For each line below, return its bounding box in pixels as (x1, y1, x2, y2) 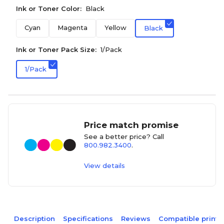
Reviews (121, 214, 150, 222)
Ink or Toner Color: (16, 4, 81, 12)
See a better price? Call (84, 132, 164, 140)
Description (14, 214, 55, 222)
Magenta (57, 23, 87, 31)
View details (84, 161, 125, 169)
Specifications (63, 214, 113, 222)
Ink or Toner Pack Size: (16, 45, 96, 53)
